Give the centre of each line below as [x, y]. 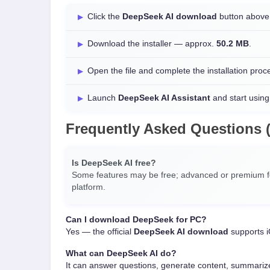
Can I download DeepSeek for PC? [136, 220]
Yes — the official [100, 232]
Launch [103, 98]
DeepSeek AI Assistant [164, 98]
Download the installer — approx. [152, 44]
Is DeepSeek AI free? [114, 163]
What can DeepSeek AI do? [121, 253]
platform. [89, 187]
